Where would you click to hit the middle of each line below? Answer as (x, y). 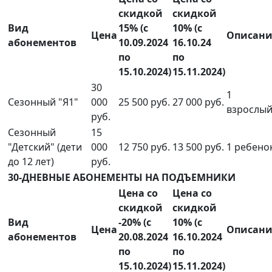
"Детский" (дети (45, 147)
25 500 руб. (144, 102)
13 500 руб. (198, 147)
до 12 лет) (31, 162)
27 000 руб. (198, 102)
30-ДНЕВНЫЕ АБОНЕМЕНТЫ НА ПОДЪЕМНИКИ (122, 178)
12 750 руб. (144, 147)
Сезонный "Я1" (43, 102)
